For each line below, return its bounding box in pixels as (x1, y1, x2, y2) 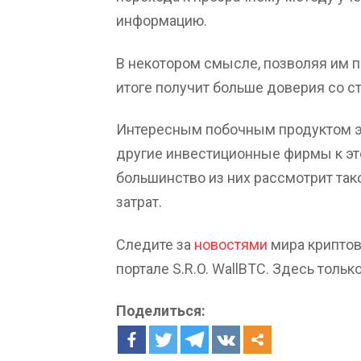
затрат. (116, 193, 162, 211)
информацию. (116, 12, 207, 30)
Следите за (116, 235, 194, 253)
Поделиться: (116, 302, 205, 320)
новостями (194, 235, 268, 253)
